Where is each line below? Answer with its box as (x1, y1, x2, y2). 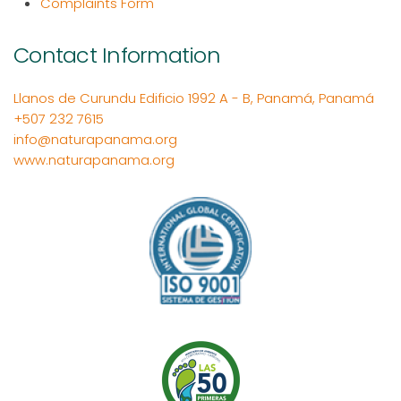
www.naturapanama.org (13, 149, 175, 169)
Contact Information (13, 39, 220, 70)
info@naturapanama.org (13, 129, 177, 149)
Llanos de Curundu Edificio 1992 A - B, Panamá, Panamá (13, 88, 374, 107)
